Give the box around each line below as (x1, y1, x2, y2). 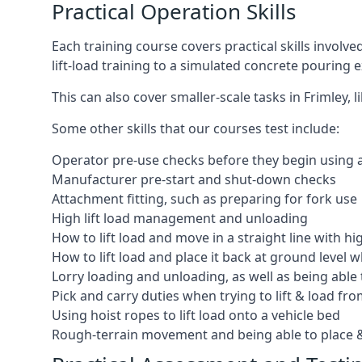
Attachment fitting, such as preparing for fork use (52, 190, 357, 208)
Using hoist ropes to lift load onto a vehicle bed (52, 306, 340, 324)
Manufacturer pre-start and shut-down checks (52, 170, 336, 188)
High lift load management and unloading (52, 209, 308, 227)
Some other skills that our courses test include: (52, 120, 339, 137)
